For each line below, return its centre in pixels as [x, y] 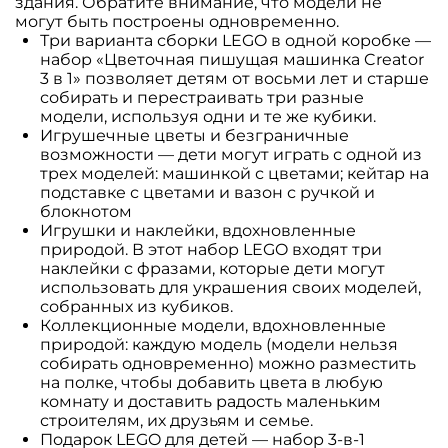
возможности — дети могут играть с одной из [231, 154]
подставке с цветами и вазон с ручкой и [207, 192]
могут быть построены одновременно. [177, 21]
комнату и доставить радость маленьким [210, 401]
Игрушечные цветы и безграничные [194, 135]
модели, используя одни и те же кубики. [208, 116]
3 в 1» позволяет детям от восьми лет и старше [234, 78]
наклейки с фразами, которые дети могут [212, 268]
